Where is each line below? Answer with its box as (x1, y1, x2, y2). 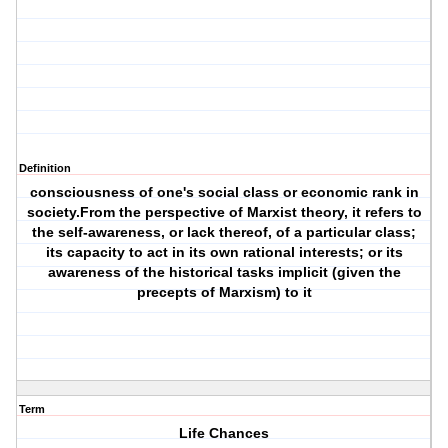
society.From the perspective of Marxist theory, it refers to (26, 204, 422, 221)
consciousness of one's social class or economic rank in (29, 184, 419, 201)
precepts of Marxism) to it (136, 284, 312, 301)
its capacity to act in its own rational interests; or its (45, 244, 403, 261)
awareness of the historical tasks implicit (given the (47, 264, 401, 281)
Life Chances (179, 425, 270, 442)
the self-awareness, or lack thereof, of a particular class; (32, 224, 417, 241)
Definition (19, 162, 71, 175)
